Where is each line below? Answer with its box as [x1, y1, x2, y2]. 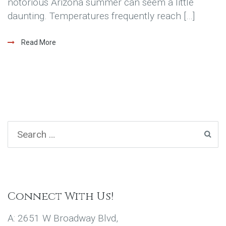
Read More [20, 38, 56, 47]
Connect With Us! [8, 189, 114, 204]
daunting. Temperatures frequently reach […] [8, 10, 195, 22]
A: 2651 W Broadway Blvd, [8, 212, 118, 224]
